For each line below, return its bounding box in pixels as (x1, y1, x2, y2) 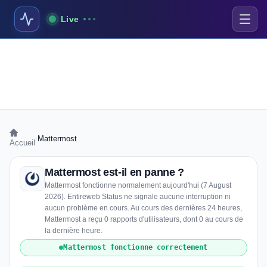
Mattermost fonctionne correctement (63, 243, 208, 252)
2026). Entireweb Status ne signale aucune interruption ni (45, 193, 231, 201)
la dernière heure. (45, 226, 103, 235)
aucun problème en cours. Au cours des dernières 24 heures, (45, 204, 242, 212)
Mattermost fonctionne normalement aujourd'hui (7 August (45, 181, 231, 190)
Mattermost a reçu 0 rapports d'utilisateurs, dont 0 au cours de (45, 215, 243, 223)
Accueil (10, 138, 35, 147)
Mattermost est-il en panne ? (45, 166, 184, 178)
